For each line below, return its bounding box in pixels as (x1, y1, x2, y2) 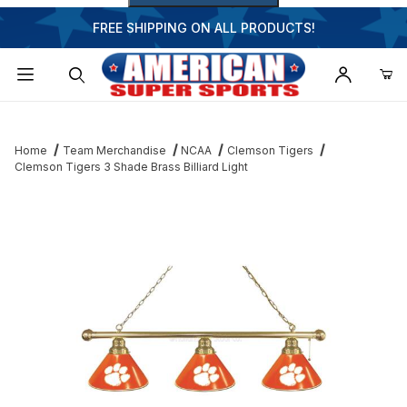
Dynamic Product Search (26, 107, 175, 124)
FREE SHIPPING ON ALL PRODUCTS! (92, 20, 315, 35)
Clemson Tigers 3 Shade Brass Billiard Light (15, 160, 248, 174)
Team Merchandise (62, 144, 166, 158)
